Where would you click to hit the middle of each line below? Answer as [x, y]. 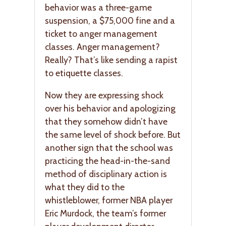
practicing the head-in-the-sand [107, 160]
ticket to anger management [101, 34]
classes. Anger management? [102, 47]
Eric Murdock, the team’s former [105, 213]
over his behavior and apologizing [110, 108]
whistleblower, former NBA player [109, 200]
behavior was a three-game [98, 8]
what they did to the [85, 187]
